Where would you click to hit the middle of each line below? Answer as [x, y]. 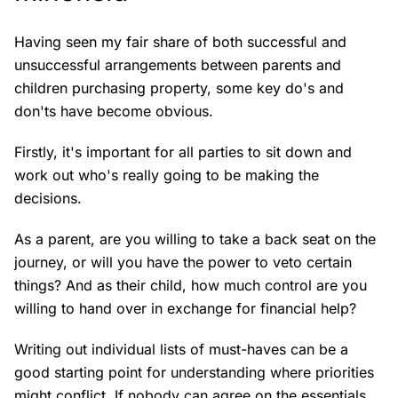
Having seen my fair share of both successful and [180, 42]
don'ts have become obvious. [116, 111]
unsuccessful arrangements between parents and [178, 65]
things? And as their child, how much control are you [191, 286]
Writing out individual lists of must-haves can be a [181, 350]
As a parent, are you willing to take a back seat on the [195, 239]
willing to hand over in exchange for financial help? [187, 309]
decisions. [50, 199]
